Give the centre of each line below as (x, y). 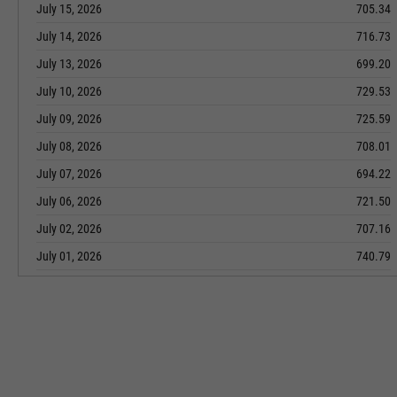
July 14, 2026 (69, 36)
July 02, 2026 (69, 229)
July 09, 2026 (69, 119)
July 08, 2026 (69, 146)
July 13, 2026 (69, 64)
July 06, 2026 (69, 201)
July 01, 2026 (69, 256)
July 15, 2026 (69, 9)
